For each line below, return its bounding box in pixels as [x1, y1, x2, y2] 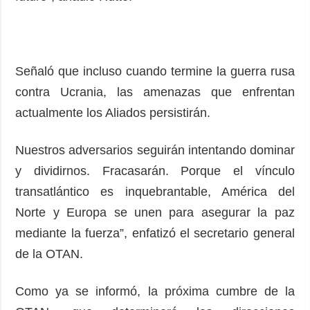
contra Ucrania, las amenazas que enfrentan [15, 84, 295, 99]
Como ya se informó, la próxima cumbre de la [15, 284, 295, 298]
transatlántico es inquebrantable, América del [15, 184, 295, 199]
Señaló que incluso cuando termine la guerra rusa [15, 64, 295, 78]
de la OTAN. [15, 246, 91, 261]
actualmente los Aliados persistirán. [15, 105, 218, 120]
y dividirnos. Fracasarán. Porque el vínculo [15, 163, 295, 178]
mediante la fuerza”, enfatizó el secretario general [15, 226, 295, 240]
